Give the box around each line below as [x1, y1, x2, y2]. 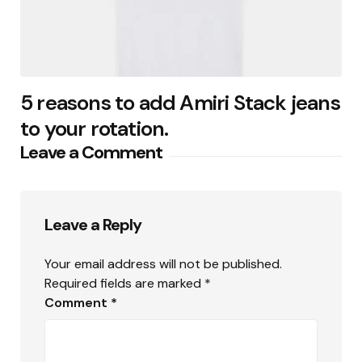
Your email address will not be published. [44, 255, 282, 272]
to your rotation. [20, 115, 169, 143]
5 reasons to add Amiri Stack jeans [20, 89, 340, 117]
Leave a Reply [44, 213, 141, 235]
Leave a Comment [20, 141, 162, 165]
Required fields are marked [44, 274, 204, 292]
